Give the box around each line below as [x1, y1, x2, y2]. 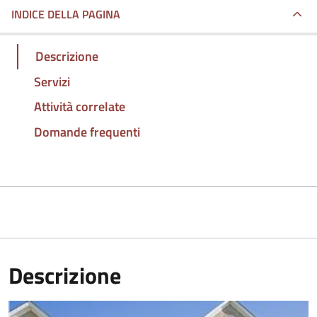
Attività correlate [34, 97, 125, 117]
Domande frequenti [34, 122, 140, 142]
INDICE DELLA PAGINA [11, 6, 120, 23]
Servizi [34, 71, 70, 91]
